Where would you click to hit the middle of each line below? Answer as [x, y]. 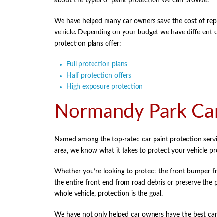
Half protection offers [99, 76]
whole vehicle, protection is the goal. [108, 194]
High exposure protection [105, 87]
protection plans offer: [88, 44]
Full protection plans [97, 64]
